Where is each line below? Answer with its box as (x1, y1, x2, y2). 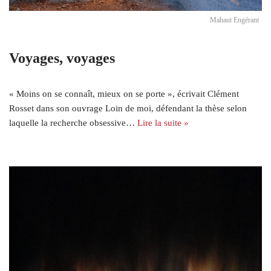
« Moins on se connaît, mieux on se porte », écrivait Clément (9, 89, 239, 99)
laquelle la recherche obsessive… (9, 118, 137, 128)
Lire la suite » (137, 118, 189, 128)
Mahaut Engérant (210, 16, 259, 25)
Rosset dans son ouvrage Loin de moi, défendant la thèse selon (9, 103, 247, 114)
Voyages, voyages (9, 50, 115, 67)
